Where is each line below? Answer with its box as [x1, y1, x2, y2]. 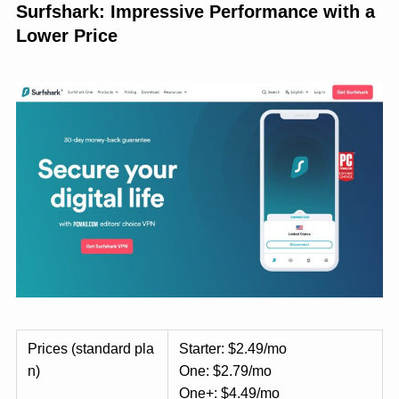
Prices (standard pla [28, 340, 154, 357]
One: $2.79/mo [179, 362, 272, 379]
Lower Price [15, 25, 118, 45]
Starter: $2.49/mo [179, 340, 287, 357]
